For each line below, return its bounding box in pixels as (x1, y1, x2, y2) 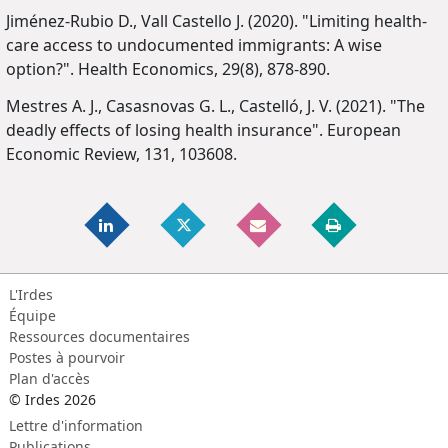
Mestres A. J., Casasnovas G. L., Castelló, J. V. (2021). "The (6, 94, 425, 117)
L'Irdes (9, 285, 53, 305)
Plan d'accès (9, 369, 90, 389)
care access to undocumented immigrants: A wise (6, 34, 382, 57)
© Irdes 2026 (9, 390, 96, 410)
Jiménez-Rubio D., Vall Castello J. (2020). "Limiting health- (6, 10, 427, 33)
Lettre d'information (9, 415, 143, 435)
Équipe (9, 306, 56, 326)
